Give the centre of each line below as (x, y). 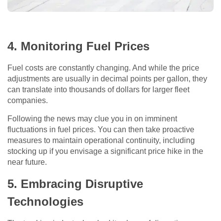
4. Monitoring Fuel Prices (78, 46)
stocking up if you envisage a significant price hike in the (105, 151)
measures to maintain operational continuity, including (101, 140)
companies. (28, 100)
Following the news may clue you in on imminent (92, 118)
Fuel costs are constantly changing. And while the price (103, 68)
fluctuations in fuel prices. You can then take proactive (101, 129)
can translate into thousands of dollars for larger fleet (98, 89)
